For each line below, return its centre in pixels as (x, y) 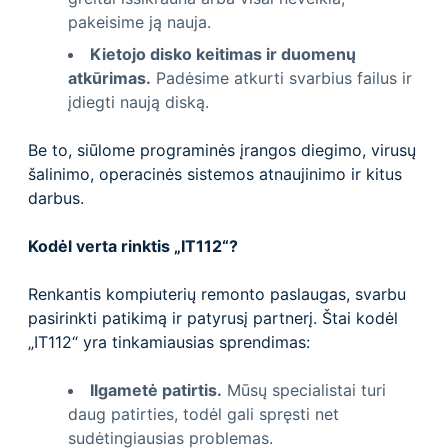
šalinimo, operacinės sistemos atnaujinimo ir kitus (215, 173)
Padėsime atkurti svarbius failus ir (281, 77)
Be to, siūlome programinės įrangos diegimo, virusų (222, 149)
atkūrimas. (109, 77)
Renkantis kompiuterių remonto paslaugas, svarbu (217, 293)
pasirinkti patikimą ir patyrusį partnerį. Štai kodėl (213, 317)
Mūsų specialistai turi (304, 389)
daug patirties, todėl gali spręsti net (203, 413)
